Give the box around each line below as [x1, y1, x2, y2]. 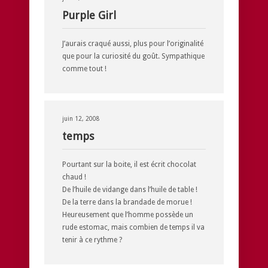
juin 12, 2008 [62, 115, 100, 122]
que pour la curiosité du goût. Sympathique [62, 51, 205, 60]
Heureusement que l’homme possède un [62, 210, 193, 219]
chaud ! [62, 172, 86, 181]
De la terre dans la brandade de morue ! [62, 197, 192, 206]
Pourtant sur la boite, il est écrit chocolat [62, 160, 196, 169]
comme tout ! [62, 64, 106, 73]
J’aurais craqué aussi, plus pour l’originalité [62, 39, 203, 48]
